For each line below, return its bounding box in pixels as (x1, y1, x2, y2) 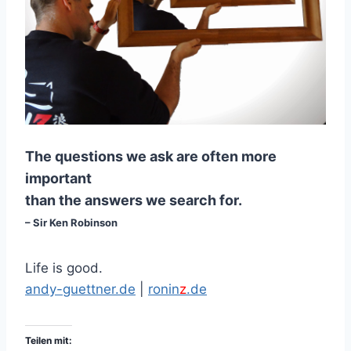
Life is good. (25, 259, 103, 276)
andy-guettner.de (25, 280, 136, 297)
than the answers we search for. (25, 191, 245, 208)
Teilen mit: (25, 334, 72, 346)
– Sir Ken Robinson (25, 215, 118, 229)
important (25, 169, 92, 186)
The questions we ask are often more (25, 147, 277, 165)
